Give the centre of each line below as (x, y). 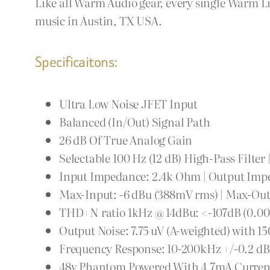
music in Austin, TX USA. (99, 20)
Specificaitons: (77, 61)
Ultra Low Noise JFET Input (129, 104)
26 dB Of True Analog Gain (126, 140)
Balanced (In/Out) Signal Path (135, 122)
